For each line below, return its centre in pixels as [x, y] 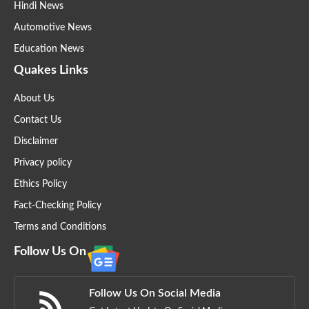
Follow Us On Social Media [155, 293]
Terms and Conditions [60, 227]
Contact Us [38, 120]
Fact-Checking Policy [58, 206]
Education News [49, 49]
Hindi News [39, 7]
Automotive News [53, 28]
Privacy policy [43, 163]
